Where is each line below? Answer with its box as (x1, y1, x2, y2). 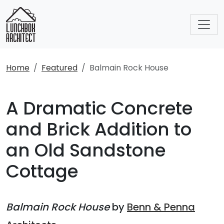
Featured (41, 62, 77, 73)
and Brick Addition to (6, 117, 191, 141)
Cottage (6, 159, 78, 183)
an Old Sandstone (6, 138, 165, 162)
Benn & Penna (127, 200, 195, 214)
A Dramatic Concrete (6, 96, 192, 120)
